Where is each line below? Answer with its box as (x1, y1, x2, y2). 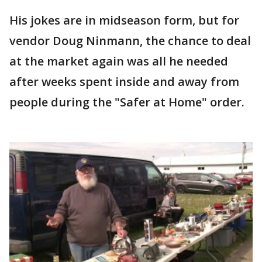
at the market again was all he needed (9, 53, 228, 69)
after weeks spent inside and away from (9, 74, 239, 89)
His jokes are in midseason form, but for (9, 12, 239, 28)
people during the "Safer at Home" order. (9, 94, 244, 110)
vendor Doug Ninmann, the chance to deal (9, 33, 251, 49)
